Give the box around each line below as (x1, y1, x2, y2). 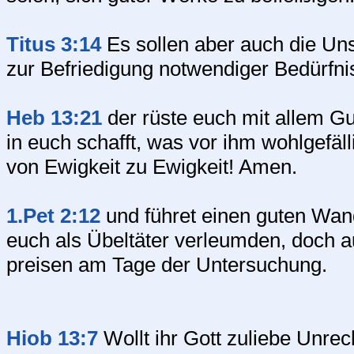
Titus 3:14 (6, 32, 101, 56)
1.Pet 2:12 (6, 204, 100, 228)
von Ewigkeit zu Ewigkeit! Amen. (6, 155, 297, 179)
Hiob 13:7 (6, 326, 98, 350)
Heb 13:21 (6, 106, 102, 130)
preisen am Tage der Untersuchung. (6, 253, 327, 277)
